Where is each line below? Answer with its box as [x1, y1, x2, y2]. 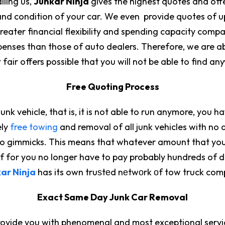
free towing [10, 121, 58, 133]
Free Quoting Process [66, 80, 159, 92]
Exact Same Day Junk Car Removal [37, 191, 188, 203]
